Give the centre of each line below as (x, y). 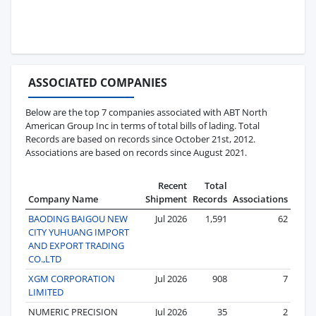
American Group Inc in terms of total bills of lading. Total (142, 125)
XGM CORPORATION (72, 278)
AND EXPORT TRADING (76, 245)
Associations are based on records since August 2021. (136, 152)
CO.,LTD (45, 259)
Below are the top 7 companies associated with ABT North (146, 112)
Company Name (63, 199)
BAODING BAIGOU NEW (78, 218)
